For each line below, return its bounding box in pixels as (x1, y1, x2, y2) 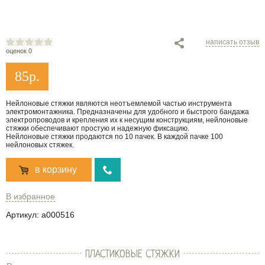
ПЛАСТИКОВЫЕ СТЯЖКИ (85, 249, 180, 260)
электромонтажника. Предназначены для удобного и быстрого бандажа (6, 108, 249, 116)
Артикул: (6, 210, 39, 219)
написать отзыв (206, 38, 259, 46)
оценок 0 (6, 47, 32, 54)
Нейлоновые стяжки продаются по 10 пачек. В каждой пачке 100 (6, 132, 223, 141)
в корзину (35, 164, 77, 174)
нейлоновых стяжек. (6, 141, 74, 149)
